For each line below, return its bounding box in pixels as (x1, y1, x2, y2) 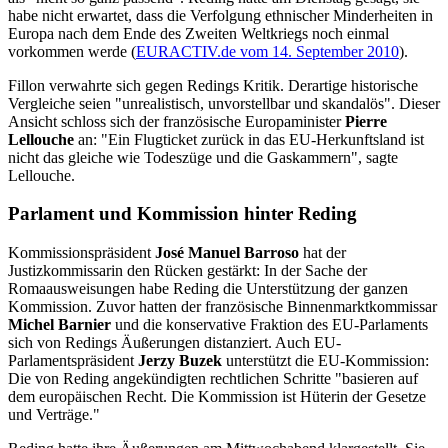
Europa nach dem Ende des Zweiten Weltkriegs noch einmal (8, 24, 389, 42)
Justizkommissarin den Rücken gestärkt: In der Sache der (8, 262, 367, 280)
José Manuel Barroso (155, 244, 299, 262)
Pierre (345, 112, 387, 130)
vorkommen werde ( (8, 42, 136, 60)
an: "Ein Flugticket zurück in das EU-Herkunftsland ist (74, 130, 424, 148)
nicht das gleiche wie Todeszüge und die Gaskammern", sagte (8, 148, 398, 166)
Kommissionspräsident (8, 244, 155, 262)
